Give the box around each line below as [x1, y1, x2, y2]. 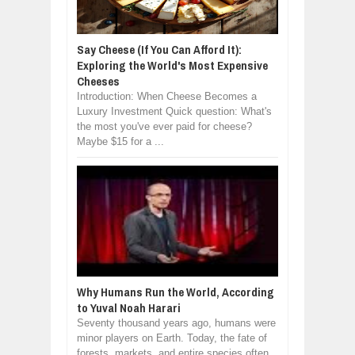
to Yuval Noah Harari [77, 300, 181, 316]
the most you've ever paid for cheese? [77, 120, 252, 132]
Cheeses [77, 73, 120, 90]
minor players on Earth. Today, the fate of [77, 332, 267, 344]
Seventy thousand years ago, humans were [77, 317, 276, 329]
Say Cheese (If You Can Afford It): [77, 41, 242, 58]
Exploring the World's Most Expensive [77, 57, 268, 74]
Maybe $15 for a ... [77, 136, 164, 147]
